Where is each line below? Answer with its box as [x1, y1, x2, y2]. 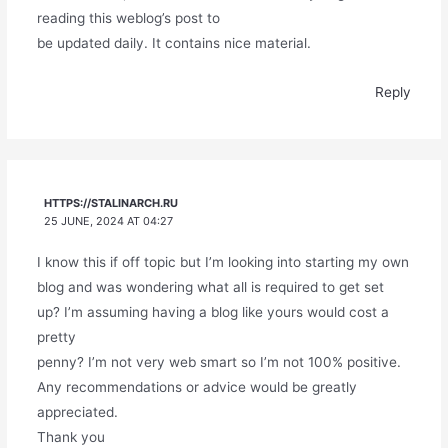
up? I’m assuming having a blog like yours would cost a [36, 303, 389, 320]
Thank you [36, 428, 105, 445]
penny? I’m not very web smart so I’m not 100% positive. [36, 353, 401, 370]
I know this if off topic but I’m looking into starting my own [36, 253, 409, 270]
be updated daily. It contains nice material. [36, 35, 311, 52]
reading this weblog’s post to [36, 10, 220, 27]
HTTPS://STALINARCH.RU [44, 195, 179, 210]
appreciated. [36, 403, 118, 420]
